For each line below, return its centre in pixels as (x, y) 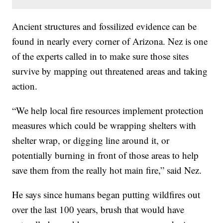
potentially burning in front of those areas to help (106, 155)
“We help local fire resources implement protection (108, 110)
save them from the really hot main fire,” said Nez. (107, 170)
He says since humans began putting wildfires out (106, 194)
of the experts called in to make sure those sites (101, 56)
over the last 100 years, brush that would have (98, 209)
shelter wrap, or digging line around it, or (91, 140)
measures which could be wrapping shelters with (104, 125)
